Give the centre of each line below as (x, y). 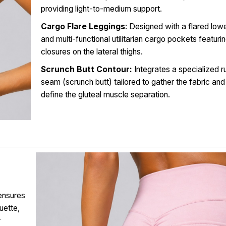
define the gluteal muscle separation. (106, 95)
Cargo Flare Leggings (83, 27)
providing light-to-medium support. (102, 9)
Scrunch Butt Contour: (87, 70)
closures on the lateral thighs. (92, 52)
